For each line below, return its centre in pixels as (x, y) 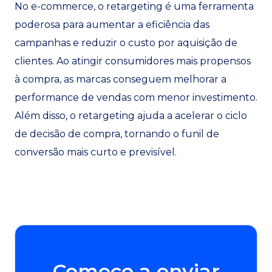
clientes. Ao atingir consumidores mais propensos (133, 61)
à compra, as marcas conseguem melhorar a (121, 79)
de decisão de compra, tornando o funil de (117, 134)
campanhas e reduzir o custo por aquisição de (126, 43)
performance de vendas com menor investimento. (136, 97)
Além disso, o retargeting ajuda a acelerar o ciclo (131, 116)
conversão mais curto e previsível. (96, 152)
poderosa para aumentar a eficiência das (112, 25)
